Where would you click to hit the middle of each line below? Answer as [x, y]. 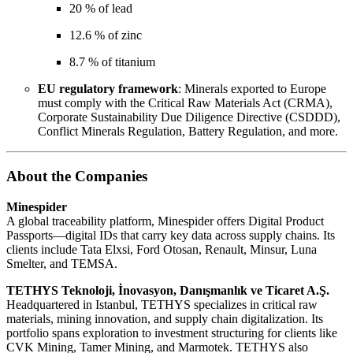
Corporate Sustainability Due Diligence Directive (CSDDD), [189, 117]
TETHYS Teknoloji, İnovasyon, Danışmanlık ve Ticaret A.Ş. [168, 290]
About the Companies [77, 176]
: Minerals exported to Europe [252, 89]
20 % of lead [101, 9]
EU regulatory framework [108, 89]
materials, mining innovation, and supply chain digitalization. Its [165, 318]
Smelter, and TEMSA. [62, 263]
